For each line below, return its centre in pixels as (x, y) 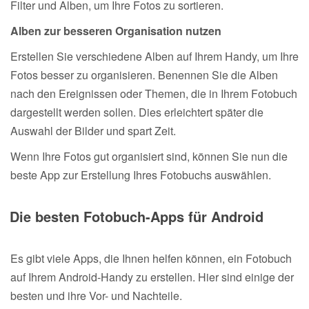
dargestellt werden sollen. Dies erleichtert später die (137, 112)
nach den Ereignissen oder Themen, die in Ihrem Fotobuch (154, 93)
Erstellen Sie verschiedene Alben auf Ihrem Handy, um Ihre (154, 56)
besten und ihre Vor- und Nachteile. (96, 295)
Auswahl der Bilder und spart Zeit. (93, 130)
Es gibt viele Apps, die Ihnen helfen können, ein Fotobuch (151, 258)
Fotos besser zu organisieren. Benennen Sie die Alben (144, 74)
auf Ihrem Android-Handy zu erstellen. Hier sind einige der (152, 277)
